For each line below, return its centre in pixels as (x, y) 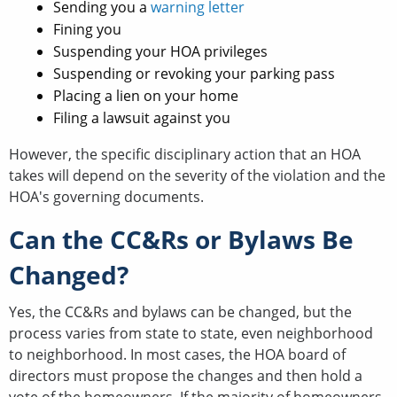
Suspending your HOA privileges (162, 51)
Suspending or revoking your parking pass (196, 73)
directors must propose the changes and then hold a (186, 375)
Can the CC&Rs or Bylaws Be (181, 239)
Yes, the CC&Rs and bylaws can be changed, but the (180, 311)
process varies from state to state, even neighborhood (191, 333)
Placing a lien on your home (148, 95)
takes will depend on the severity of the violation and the (197, 175)
